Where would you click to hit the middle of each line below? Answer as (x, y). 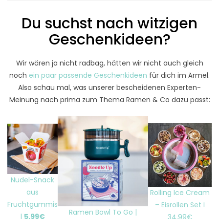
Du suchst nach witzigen (109, 24)
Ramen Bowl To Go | (103, 212)
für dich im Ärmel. (178, 76)
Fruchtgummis (33, 205)
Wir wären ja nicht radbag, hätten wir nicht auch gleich (109, 63)
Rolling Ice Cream (180, 193)
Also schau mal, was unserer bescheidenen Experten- (109, 88)
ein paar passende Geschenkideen (88, 76)
